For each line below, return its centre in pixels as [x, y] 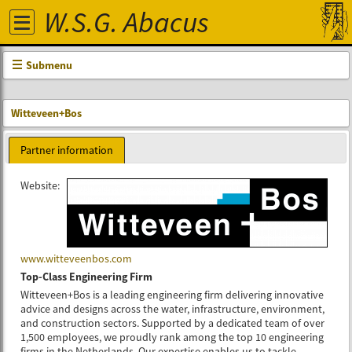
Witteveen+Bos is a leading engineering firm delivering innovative [172, 294]
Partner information [66, 150]
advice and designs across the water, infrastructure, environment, [173, 308]
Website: [40, 185]
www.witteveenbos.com [77, 258]
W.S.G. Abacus [126, 22]
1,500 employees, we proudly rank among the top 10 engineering [172, 337]
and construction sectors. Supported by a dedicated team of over [173, 323]
